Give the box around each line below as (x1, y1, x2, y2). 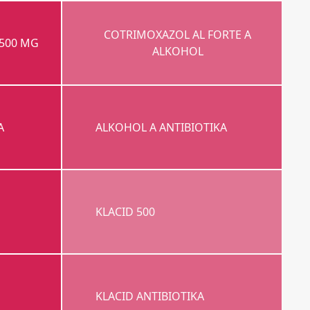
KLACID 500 (95, 204, 155, 220)
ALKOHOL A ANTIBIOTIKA (95, 120, 227, 136)
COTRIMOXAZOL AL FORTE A (104, 27, 252, 43)
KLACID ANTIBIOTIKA (95, 289, 204, 304)
